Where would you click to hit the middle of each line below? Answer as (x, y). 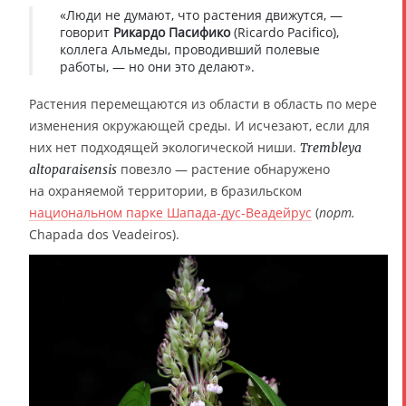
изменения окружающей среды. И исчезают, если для (199, 125)
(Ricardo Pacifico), (285, 32)
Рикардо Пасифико (172, 32)
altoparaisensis (73, 169)
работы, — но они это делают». (157, 66)
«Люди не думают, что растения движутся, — (201, 14)
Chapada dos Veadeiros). (104, 234)
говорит (87, 32)
